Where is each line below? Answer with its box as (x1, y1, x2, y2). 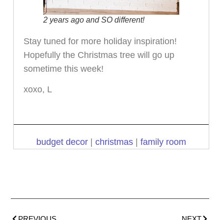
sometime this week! (23, 63, 104, 74)
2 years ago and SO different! (43, 15, 144, 24)
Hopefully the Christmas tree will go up (23, 50, 174, 60)
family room (140, 137, 186, 147)
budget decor (36, 137, 88, 147)
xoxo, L (23, 84, 52, 95)
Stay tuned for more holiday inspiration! (23, 36, 177, 46)
